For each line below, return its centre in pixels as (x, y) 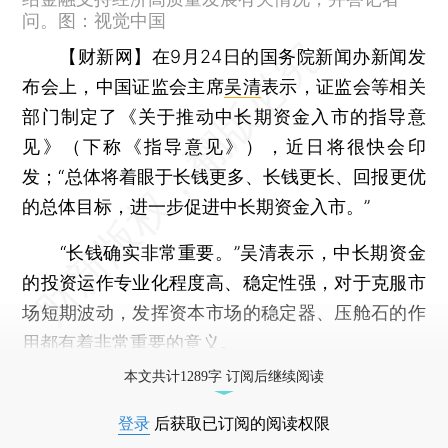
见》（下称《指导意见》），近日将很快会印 (224, 146)
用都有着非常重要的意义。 (130, 342)
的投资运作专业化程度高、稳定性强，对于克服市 (224, 282)
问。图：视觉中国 (94, 20)
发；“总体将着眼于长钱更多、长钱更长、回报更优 (224, 176)
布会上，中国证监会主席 (123, 86)
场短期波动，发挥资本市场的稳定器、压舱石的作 (224, 312)
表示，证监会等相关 (343, 86)
